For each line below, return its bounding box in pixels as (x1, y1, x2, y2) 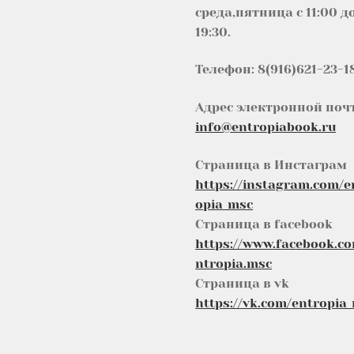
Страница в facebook (195, 216, 333, 232)
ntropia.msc (195, 255, 273, 271)
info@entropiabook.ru (195, 119, 337, 134)
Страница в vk (195, 275, 290, 291)
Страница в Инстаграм (195, 156, 348, 172)
